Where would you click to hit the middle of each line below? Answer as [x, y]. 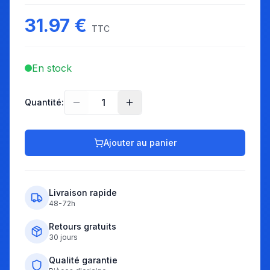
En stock [52, 68]
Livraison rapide [83, 193]
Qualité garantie [83, 260]
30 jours [63, 237]
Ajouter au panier [140, 143]
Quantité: [44, 102]
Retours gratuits [83, 226]
